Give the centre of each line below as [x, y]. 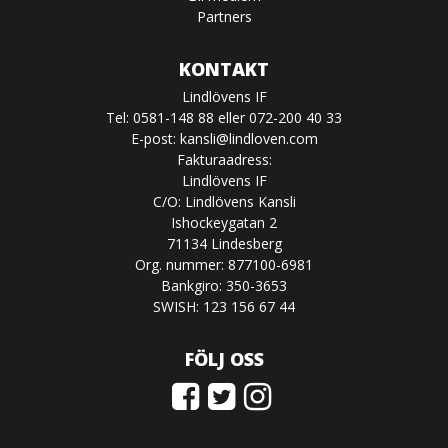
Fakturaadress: [224, 159]
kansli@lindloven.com [248, 138]
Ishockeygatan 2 [224, 222]
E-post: [155, 138]
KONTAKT [224, 68]
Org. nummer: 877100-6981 [224, 264]
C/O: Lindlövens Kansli [224, 201]
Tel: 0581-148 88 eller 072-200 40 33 [224, 117]
